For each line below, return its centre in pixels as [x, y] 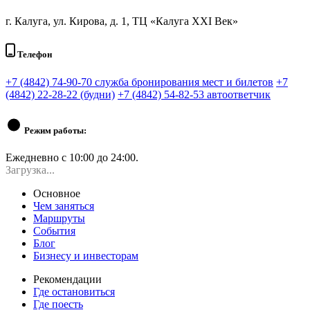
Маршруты [59, 218]
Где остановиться [74, 291]
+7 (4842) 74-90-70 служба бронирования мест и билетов [139, 82]
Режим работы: [54, 130]
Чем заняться [64, 206]
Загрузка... [30, 170]
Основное [57, 193]
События [54, 230]
